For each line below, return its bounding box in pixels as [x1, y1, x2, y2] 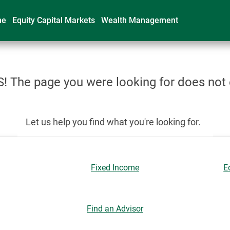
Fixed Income [90, 163, 139, 172]
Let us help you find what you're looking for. [25, 117, 201, 127]
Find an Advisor [86, 204, 143, 214]
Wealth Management [101, 15, 178, 25]
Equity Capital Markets [12, 15, 95, 25]
